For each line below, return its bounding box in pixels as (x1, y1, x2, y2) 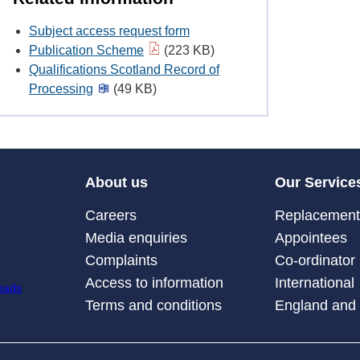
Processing (29, 82, 93, 96)
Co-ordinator (275, 252, 356, 269)
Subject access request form (29, 24, 190, 39)
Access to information (84, 275, 223, 292)
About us (84, 174, 148, 191)
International (275, 275, 355, 292)
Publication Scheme (29, 43, 144, 58)
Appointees (275, 230, 348, 247)
